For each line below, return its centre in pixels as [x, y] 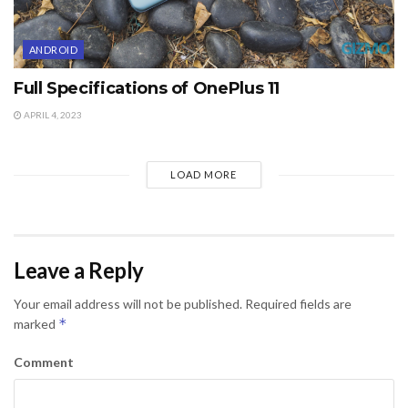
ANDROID [54, 50]
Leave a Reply [79, 270]
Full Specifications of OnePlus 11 [147, 89]
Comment [44, 362]
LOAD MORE [204, 175]
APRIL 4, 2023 [52, 115]
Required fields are [297, 304]
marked [36, 324]
